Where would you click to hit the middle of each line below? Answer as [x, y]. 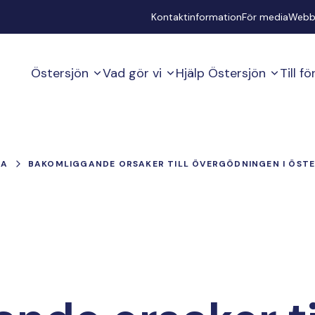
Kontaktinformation [197, 17]
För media [265, 17]
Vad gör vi [132, 73]
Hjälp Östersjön [221, 73]
